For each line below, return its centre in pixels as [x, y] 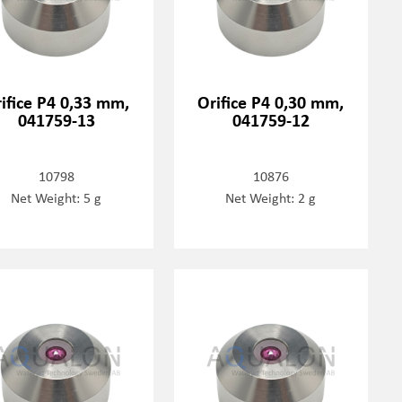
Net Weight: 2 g [271, 198]
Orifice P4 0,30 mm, [271, 102]
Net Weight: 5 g [57, 198]
